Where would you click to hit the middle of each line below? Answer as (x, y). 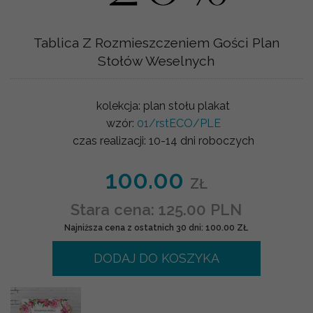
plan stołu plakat (187, 105)
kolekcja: (120, 105)
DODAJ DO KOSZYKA (156, 258)
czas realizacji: (110, 140)
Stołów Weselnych (156, 60)
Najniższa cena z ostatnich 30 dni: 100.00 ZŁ (156, 227)
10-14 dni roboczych (201, 140)
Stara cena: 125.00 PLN (156, 209)
